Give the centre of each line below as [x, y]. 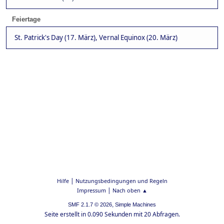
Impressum [91, 190]
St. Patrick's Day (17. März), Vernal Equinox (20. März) [96, 38]
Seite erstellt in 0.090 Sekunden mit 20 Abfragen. [112, 214]
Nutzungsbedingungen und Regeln [121, 181]
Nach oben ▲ [130, 190]
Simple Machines [135, 204]
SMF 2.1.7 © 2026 [90, 204]
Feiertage [26, 19]
